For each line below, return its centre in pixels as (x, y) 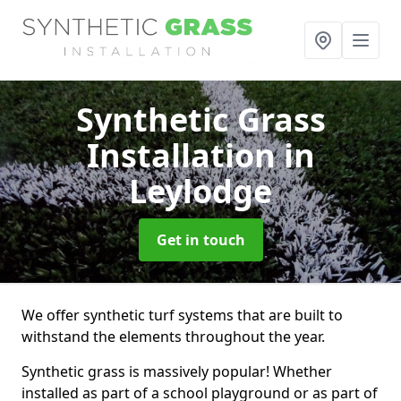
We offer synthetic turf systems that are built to (182, 315)
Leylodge (200, 191)
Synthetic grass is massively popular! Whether (177, 371)
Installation (185, 155)
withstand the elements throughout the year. (173, 337)
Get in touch (200, 240)
